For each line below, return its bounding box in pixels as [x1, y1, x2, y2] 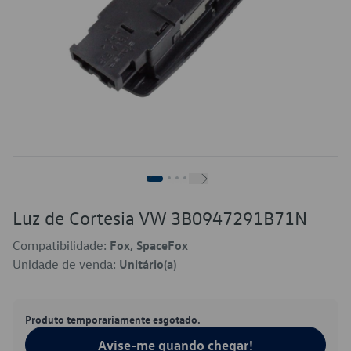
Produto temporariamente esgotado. [25, 312, 201, 326]
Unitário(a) [119, 256, 176, 272]
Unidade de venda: [13, 256, 119, 272]
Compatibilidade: [13, 237, 110, 253]
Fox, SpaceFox [110, 237, 188, 253]
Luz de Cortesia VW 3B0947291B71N [13, 206, 307, 230]
